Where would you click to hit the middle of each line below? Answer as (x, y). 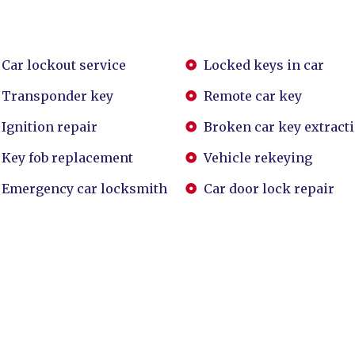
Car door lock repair (269, 189)
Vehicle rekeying (258, 158)
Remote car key (252, 96)
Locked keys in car (263, 65)
